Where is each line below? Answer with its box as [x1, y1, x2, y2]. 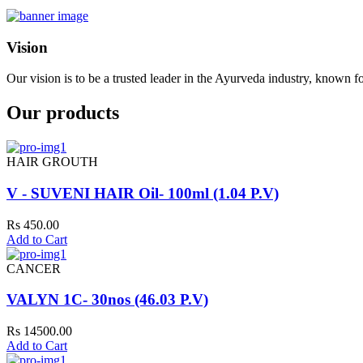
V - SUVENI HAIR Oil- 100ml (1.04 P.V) [6, 184, 279, 202]
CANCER [6, 261, 61, 275]
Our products [6, 102, 119, 124]
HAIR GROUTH [6, 155, 98, 169]
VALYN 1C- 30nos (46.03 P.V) [6, 291, 208, 309]
